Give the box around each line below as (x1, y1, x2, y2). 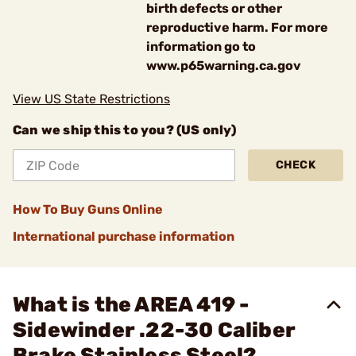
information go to (146, 39, 256, 54)
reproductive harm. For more (146, 20, 328, 35)
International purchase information (13, 229, 234, 244)
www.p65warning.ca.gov (146, 58, 301, 73)
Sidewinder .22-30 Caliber (13, 318, 296, 342)
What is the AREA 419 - (13, 292, 250, 317)
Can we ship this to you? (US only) (13, 122, 236, 137)
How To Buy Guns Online (13, 202, 163, 217)
